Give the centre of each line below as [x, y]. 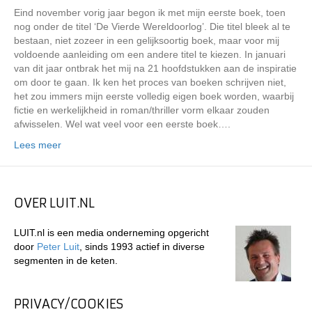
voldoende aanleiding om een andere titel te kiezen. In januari [150, 54]
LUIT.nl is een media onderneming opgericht [111, 233]
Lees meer [38, 145]
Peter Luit [58, 247]
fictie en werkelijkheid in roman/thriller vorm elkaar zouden [142, 110]
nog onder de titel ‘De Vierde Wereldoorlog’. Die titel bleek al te [152, 26]
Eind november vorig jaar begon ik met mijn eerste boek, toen [150, 13]
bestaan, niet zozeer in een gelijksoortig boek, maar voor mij [147, 40]
